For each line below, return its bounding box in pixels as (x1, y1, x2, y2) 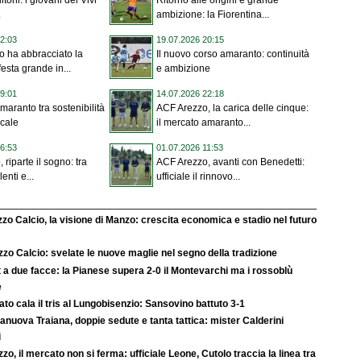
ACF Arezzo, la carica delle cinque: (156, 102, 309, 114)
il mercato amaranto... (156, 117, 251, 129)
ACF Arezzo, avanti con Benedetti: (156, 156, 305, 168)
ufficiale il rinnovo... (156, 171, 240, 183)
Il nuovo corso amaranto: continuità (156, 48, 309, 60)
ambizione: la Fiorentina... (156, 9, 269, 21)
